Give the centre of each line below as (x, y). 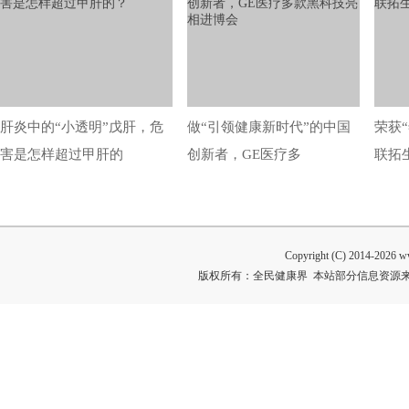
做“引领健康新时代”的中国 (269, 127)
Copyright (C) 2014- (330, 256)
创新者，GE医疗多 (244, 155)
